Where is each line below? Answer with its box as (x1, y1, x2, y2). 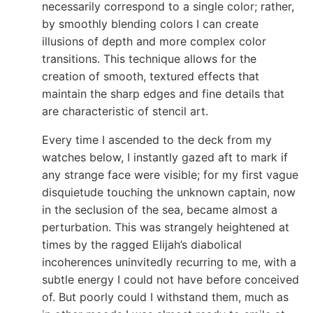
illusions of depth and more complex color (42, 34, 266, 48)
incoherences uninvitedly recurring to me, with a (42, 254, 296, 269)
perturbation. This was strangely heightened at (42, 219, 289, 234)
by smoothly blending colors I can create (42, 16, 259, 31)
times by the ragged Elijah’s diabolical (42, 237, 242, 252)
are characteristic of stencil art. (42, 103, 208, 118)
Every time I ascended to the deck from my (42, 132, 272, 147)
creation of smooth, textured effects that (42, 68, 259, 83)
